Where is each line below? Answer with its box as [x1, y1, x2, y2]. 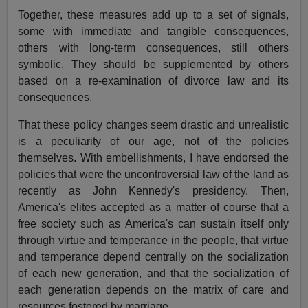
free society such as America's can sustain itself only [18, 218, 289, 230]
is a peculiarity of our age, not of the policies [18, 135, 289, 148]
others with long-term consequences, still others [18, 42, 289, 54]
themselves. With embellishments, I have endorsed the [18, 152, 289, 164]
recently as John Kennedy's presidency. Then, [18, 185, 289, 197]
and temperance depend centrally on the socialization [18, 251, 289, 263]
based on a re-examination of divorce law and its [18, 75, 289, 87]
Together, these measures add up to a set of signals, [18, 9, 289, 21]
